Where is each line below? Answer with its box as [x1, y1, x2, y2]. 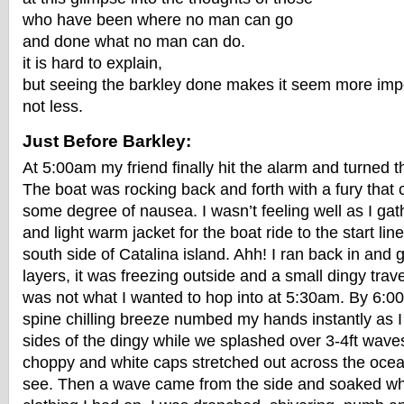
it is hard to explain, [23, 54, 162, 72]
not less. [23, 97, 83, 115]
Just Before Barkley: [23, 132, 191, 151]
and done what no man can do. [23, 32, 245, 50]
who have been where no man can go [23, 11, 293, 29]
